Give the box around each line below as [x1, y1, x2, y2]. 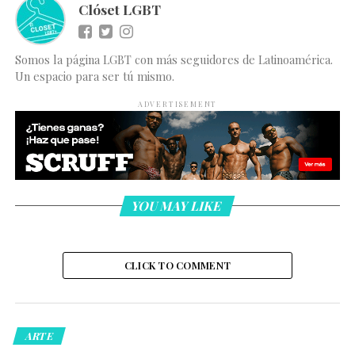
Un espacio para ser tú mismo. [14, 67, 174, 84]
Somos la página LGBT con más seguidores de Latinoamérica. [14, 51, 333, 67]
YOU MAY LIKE [130, 197, 225, 215]
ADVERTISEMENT [137, 98, 218, 109]
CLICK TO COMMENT [124, 258, 231, 273]
